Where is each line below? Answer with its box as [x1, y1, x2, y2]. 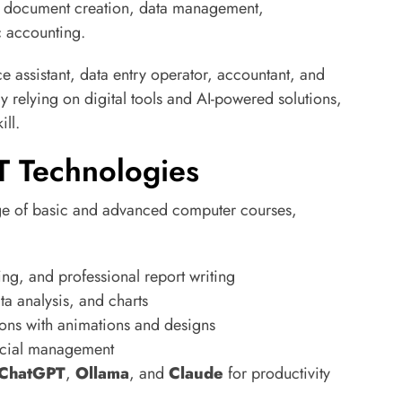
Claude [169, 362, 223, 385]
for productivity [223, 362, 330, 385]
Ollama [75, 362, 129, 385]
